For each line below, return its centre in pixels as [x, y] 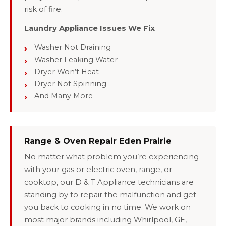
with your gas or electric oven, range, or [98, 170]
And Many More [64, 96]
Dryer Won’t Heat [67, 72]
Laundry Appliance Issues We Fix [90, 29]
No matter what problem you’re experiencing [111, 157]
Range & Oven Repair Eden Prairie [98, 141]
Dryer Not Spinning [70, 84]
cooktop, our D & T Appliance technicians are [109, 182]
